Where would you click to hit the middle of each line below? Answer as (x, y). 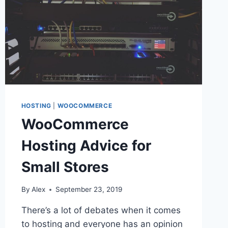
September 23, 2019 (89, 190)
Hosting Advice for (86, 145)
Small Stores (65, 167)
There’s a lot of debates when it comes (101, 210)
